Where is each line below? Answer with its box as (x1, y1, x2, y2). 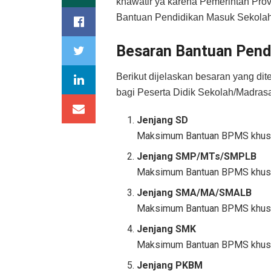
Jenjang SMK (137, 223, 197, 235)
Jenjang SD (137, 114, 189, 126)
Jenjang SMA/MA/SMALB (137, 187, 252, 199)
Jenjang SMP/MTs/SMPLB (137, 151, 257, 163)
